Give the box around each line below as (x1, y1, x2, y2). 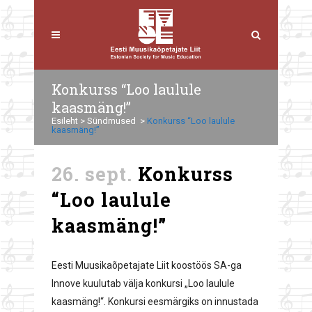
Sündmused (87, 116, 136, 126)
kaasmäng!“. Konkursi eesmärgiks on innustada (52, 296, 258, 307)
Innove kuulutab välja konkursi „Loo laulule (52, 278, 235, 289)
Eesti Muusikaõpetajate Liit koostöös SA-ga (52, 260, 242, 271)
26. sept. (52, 162, 132, 186)
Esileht (52, 116, 78, 126)
